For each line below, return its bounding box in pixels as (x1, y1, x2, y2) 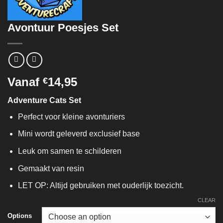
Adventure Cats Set (7, 96, 81, 105)
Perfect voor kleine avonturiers (17, 112, 125, 121)
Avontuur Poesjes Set (7, 21, 118, 34)
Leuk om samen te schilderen (17, 146, 121, 155)
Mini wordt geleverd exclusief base (17, 129, 140, 138)
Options (7, 212, 32, 220)
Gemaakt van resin (17, 164, 84, 173)
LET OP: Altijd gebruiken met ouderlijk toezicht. (17, 181, 184, 190)
